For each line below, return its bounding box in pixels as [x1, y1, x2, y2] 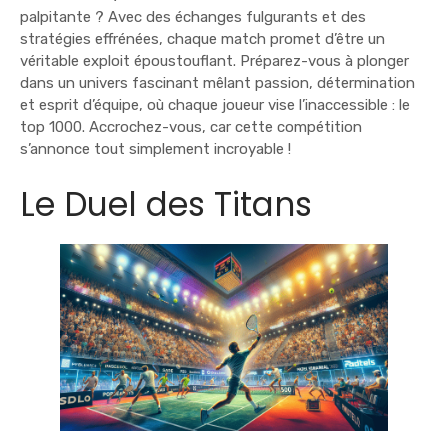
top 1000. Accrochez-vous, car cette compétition [20, 117, 362, 136]
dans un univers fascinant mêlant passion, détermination [20, 73, 415, 92]
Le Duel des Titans [20, 180, 312, 228]
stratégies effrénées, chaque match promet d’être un [20, 29, 385, 48]
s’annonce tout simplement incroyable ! [20, 139, 291, 158]
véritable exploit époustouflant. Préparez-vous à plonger [20, 51, 409, 70]
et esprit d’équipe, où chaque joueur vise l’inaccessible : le [20, 95, 410, 114]
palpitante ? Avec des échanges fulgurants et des [20, 7, 366, 26]
